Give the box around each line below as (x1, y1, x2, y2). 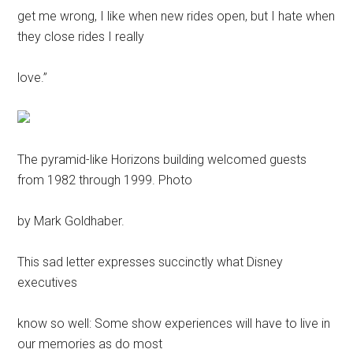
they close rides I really (17, 28, 145, 44)
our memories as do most (17, 336, 163, 351)
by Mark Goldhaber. (17, 213, 125, 229)
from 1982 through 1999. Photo (17, 172, 193, 188)
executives (17, 274, 78, 290)
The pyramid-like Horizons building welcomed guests (17, 151, 307, 167)
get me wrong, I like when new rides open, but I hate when (17, 8, 336, 24)
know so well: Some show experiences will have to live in (17, 315, 331, 331)
